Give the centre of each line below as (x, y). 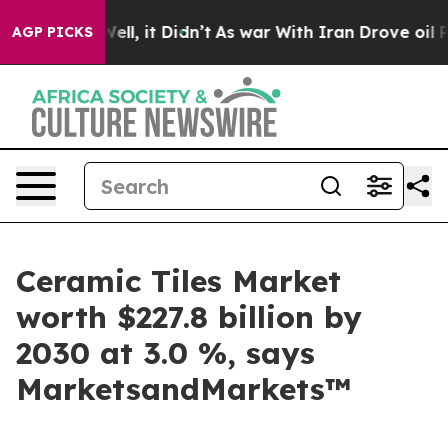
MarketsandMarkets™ (183, 389)
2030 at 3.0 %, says (165, 353)
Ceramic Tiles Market (178, 281)
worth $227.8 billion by (189, 317)
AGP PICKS (52, 32)
